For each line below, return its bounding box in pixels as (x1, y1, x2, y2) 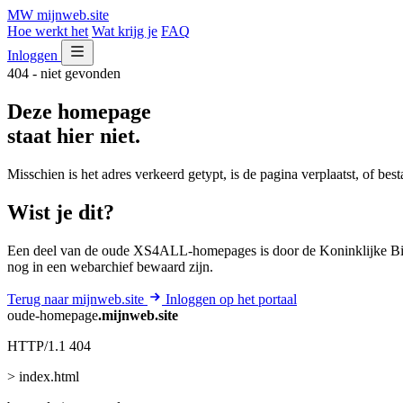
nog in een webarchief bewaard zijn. (7, 258, 213, 274)
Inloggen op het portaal (166, 291, 297, 307)
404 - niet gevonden (7, 66, 121, 81)
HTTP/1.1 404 (7, 337, 91, 354)
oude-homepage (7, 307, 98, 323)
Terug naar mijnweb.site (7, 291, 148, 307)
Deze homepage (7, 99, 151, 123)
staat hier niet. (7, 123, 140, 148)
